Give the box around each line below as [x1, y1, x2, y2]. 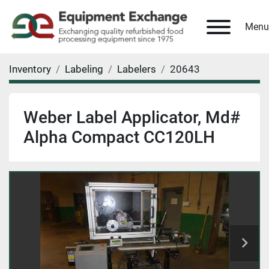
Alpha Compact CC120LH [23, 127, 215, 148]
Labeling [65, 63, 103, 76]
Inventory [9, 63, 51, 76]
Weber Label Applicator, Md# [23, 107, 240, 128]
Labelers [117, 63, 156, 76]
